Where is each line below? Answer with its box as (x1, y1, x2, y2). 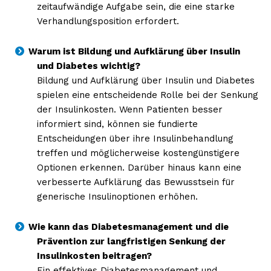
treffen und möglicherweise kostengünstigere (36, 147, 240, 158)
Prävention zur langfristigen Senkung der (36, 235, 226, 247)
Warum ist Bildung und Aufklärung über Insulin (28, 45, 240, 57)
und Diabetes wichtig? (36, 60, 140, 71)
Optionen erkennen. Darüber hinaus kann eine (36, 162, 241, 173)
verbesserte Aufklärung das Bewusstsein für (36, 176, 235, 188)
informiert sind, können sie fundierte (36, 118, 198, 129)
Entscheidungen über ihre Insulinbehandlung (36, 132, 233, 144)
